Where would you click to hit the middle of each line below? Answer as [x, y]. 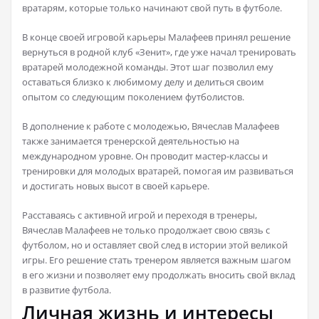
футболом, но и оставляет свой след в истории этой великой [155, 245]
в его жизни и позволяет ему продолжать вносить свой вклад [158, 275]
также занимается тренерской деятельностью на [131, 141]
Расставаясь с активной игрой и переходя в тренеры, [140, 215]
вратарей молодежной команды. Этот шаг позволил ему [148, 67]
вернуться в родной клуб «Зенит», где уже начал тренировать [159, 52]
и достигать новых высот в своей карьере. [116, 186]
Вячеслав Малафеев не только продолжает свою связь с [146, 230]
